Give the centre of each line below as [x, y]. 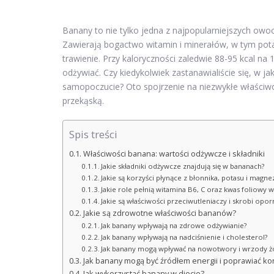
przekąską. [83, 101]
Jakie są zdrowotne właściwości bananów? [159, 213]
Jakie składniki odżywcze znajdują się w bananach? [183, 166]
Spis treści [93, 135]
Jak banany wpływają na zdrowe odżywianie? [174, 226]
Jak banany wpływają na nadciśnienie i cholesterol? [184, 237]
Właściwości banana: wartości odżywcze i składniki [174, 154]
